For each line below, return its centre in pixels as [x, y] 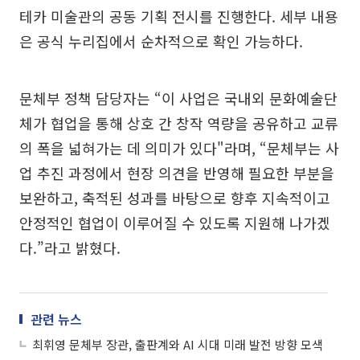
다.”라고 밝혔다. [70, 247]
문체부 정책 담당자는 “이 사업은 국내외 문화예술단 [178, 98]
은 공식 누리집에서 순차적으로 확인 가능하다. [161, 41]
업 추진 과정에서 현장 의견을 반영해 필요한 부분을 [177, 172]
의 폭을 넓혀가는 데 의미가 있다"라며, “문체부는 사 [179, 147]
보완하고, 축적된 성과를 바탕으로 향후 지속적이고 [175, 197]
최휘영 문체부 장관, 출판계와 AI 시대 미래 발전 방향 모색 [178, 344]
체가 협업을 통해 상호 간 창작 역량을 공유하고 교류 [179, 123]
